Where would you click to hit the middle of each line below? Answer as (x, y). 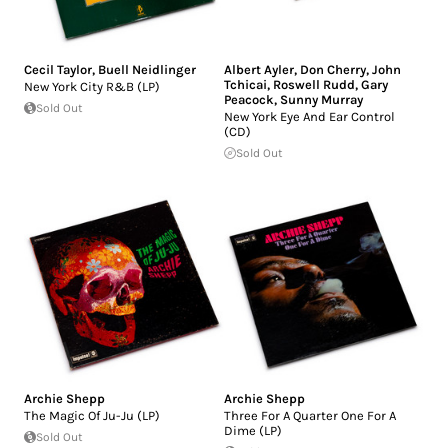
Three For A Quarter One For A (310, 415)
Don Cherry (333, 69)
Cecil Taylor (58, 69)
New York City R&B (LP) (92, 86)
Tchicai (245, 84)
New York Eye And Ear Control (309, 116)
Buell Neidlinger (147, 69)
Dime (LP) (253, 430)
